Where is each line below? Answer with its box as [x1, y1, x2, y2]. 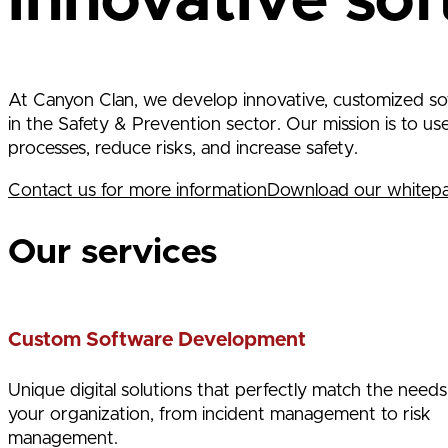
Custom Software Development [8, 330, 306, 351]
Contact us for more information [8, 182, 267, 201]
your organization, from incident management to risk [8, 405, 431, 424]
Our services [8, 234, 217, 270]
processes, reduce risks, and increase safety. [8, 140, 358, 159]
